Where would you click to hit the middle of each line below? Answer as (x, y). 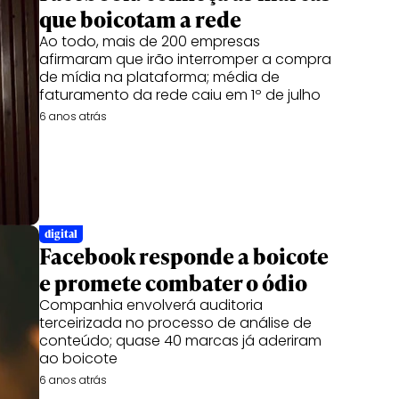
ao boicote (78, 358)
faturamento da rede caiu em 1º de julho (180, 95)
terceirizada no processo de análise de (175, 323)
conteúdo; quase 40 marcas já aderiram (180, 341)
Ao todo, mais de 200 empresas (150, 41)
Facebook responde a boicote (184, 256)
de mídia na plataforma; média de (159, 77)
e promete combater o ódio (173, 283)
